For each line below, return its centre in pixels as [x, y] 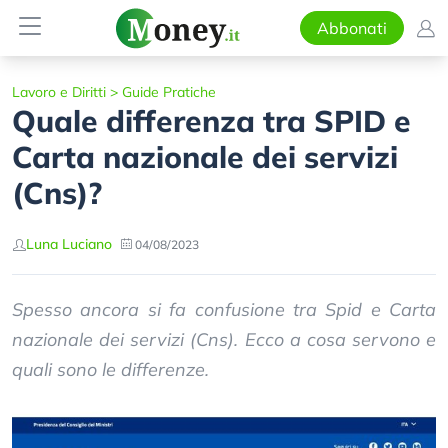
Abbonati [351, 28]
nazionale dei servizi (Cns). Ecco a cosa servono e [224, 339]
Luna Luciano [69, 244]
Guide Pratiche [169, 92]
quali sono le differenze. [110, 369]
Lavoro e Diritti [59, 92]
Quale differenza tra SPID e [211, 121]
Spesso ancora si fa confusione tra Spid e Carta [224, 309]
